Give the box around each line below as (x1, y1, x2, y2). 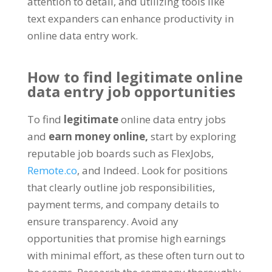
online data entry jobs (120, 112, 226, 127)
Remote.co (27, 163, 77, 178)
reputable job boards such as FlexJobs (27, 146, 211, 161)
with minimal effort (27, 248, 120, 263)
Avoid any (131, 214, 178, 229)
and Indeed (81, 163, 137, 178)
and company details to (105, 197, 219, 212)
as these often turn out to (124, 248, 245, 263)
